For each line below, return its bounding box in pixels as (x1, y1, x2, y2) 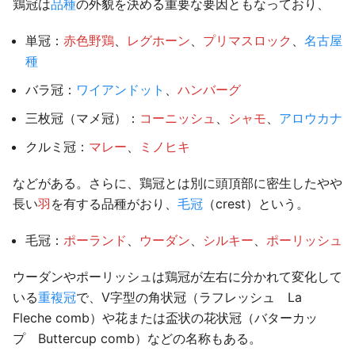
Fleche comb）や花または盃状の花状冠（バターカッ (13, 310, 318, 326)
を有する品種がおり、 (51, 196, 177, 212)
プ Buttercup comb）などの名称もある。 (13, 330, 261, 346)
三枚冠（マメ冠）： (25, 110, 139, 126)
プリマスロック (203, 32, 292, 48)
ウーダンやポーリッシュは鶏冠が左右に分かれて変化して (13, 269, 342, 284)
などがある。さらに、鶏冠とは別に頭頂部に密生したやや (13, 175, 342, 191)
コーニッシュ (139, 110, 216, 126)
